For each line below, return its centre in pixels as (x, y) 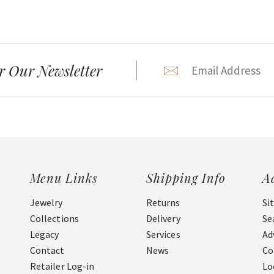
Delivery (163, 218)
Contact (47, 250)
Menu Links (64, 178)
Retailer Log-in (62, 266)
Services (163, 234)
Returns (163, 202)
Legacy (45, 234)
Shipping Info (186, 178)
